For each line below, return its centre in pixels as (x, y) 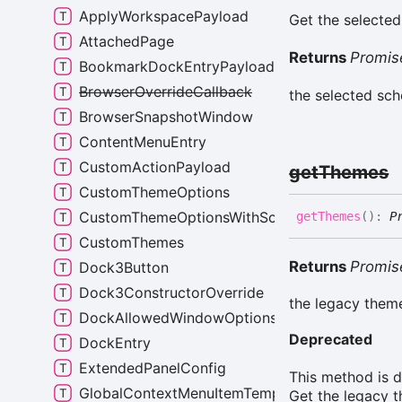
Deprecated (331, 340)
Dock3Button (124, 267)
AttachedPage (127, 41)
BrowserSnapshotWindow (166, 117)
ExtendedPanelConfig (153, 368)
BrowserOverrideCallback (166, 92)
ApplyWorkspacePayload (164, 16)
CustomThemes (131, 242)
